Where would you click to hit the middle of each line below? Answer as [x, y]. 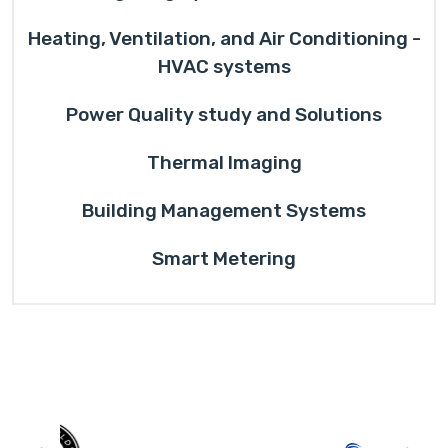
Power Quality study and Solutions [224, 114]
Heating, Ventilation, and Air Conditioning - [224, 38]
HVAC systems [224, 66]
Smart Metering [224, 258]
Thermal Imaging [224, 162]
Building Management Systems [224, 210]
